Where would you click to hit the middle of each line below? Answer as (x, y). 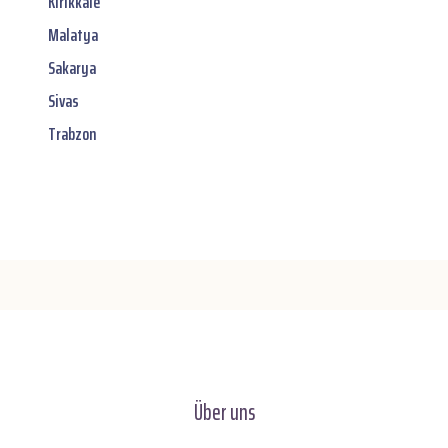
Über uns (224, 412)
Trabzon (72, 133)
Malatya (73, 34)
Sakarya (72, 67)
